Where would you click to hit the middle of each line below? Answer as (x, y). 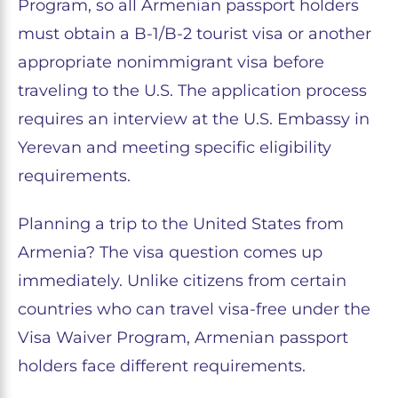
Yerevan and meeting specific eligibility (175, 147)
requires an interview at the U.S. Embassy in (194, 119)
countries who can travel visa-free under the (194, 309)
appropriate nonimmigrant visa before (171, 62)
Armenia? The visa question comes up (170, 252)
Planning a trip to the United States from (181, 224)
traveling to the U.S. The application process (192, 91)
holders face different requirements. (162, 366)
